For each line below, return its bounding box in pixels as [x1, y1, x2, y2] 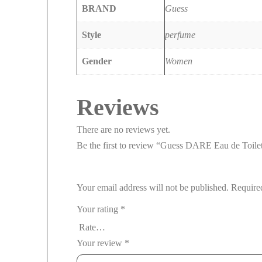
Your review [77, 237, 125, 248]
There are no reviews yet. [77, 124, 170, 135]
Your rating [77, 204, 120, 214]
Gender [82, 56, 112, 66]
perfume [165, 29, 195, 40]
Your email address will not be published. [77, 182, 229, 192]
